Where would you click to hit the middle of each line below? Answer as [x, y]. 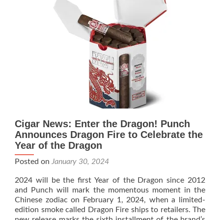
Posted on [33, 162]
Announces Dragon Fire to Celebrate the [109, 135]
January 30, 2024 [80, 162]
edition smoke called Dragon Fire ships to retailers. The [110, 210]
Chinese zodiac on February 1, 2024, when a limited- [110, 200]
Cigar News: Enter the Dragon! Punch [102, 124]
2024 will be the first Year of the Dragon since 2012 [110, 180]
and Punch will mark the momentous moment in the [110, 190]
